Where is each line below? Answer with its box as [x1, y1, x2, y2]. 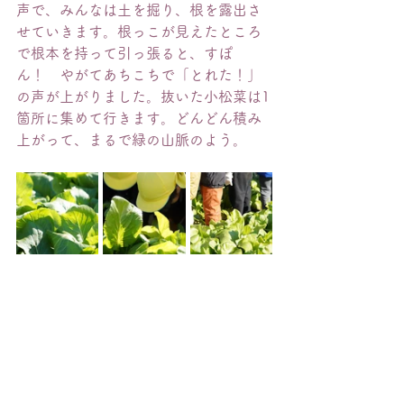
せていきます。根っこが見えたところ [16, 24, 262, 39]
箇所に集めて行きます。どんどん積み [16, 111, 262, 125]
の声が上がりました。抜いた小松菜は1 [16, 89, 270, 104]
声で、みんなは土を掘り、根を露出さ [16, 3, 262, 17]
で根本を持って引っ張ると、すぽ [16, 46, 233, 60]
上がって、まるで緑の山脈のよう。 [16, 133, 247, 147]
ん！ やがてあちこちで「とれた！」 [16, 68, 262, 82]
